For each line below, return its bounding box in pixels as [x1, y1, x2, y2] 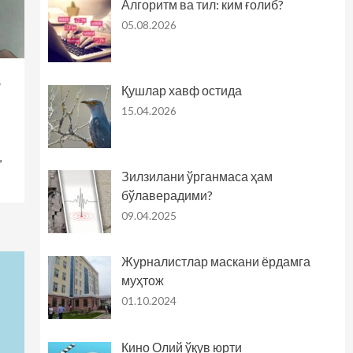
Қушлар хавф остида [121, 82, 242, 98]
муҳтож [121, 273, 164, 288]
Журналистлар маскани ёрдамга [121, 254, 310, 269]
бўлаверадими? [121, 187, 213, 203]
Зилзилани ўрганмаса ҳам [121, 168, 273, 184]
